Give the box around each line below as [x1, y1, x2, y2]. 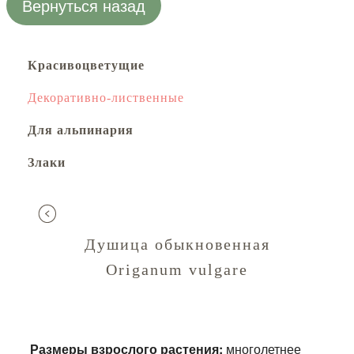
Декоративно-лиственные [28, 91, 184, 104]
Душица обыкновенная [84, 235, 270, 253]
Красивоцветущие [28, 58, 145, 72]
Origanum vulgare [106, 261, 248, 278]
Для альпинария [28, 123, 134, 137]
